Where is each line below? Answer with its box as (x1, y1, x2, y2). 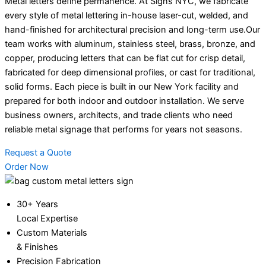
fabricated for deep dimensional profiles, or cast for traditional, (5, 67, 255, 78)
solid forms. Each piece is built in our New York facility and (5, 81, 239, 93)
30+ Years (17, 198, 58, 210)
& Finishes (17, 241, 58, 252)
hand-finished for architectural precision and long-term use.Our (5, 24, 260, 36)
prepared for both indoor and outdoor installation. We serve (5, 96, 244, 107)
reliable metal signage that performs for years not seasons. (5, 124, 242, 135)
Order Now (5, 161, 49, 173)
